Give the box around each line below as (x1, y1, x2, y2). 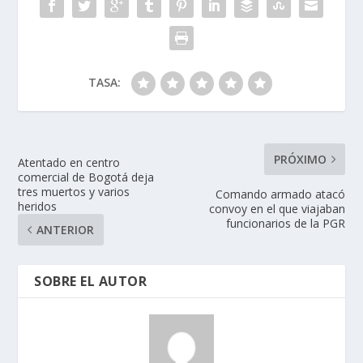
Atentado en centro (18, 155, 121, 171)
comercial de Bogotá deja (18, 169, 155, 186)
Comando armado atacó (215, 186, 345, 203)
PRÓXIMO (273, 152, 327, 168)
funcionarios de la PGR (225, 216, 345, 232)
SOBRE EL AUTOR (34, 272, 147, 291)
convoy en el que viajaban (208, 201, 345, 217)
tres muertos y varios (18, 184, 130, 200)
